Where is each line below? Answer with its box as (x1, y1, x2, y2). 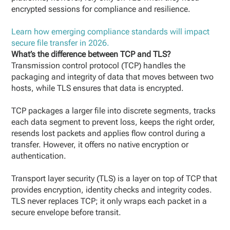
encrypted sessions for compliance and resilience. (11, 4, 191, 14)
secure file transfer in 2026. (11, 38, 110, 48)
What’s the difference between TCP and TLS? (11, 49, 171, 59)
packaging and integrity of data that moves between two (11, 72, 214, 82)
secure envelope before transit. (11, 207, 122, 217)
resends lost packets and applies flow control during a (11, 128, 206, 138)
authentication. (11, 151, 69, 161)
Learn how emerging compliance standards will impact (11, 27, 210, 36)
